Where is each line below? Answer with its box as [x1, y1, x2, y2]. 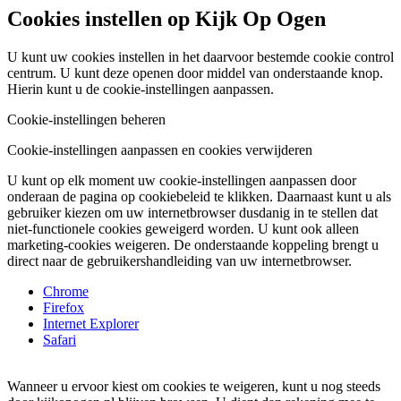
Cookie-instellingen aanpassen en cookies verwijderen [7, 142, 312, 158]
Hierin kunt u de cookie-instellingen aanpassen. [7, 81, 274, 98]
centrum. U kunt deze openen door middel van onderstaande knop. [7, 65, 383, 81]
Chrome [43, 284, 89, 300]
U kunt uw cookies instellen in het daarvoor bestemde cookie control [7, 49, 394, 65]
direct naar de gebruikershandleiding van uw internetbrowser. [7, 253, 355, 269]
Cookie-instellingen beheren [7, 112, 166, 128]
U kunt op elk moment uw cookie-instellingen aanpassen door [7, 173, 356, 189]
